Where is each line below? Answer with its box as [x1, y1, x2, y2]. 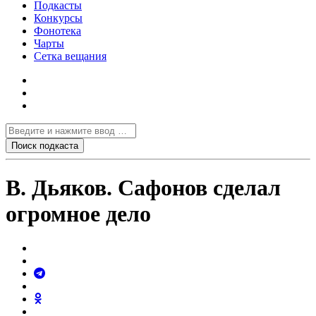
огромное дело [6, 201, 151, 226]
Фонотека [34, 24, 81, 37]
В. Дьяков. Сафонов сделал [6, 175, 281, 200]
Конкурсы [34, 11, 83, 24]
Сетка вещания [34, 49, 107, 62]
